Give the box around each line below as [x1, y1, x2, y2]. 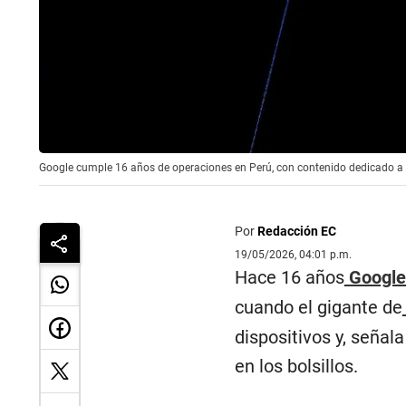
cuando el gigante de [234, 296, 402, 318]
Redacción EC [256, 224, 336, 238]
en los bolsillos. [234, 355, 358, 377]
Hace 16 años [234, 266, 344, 288]
